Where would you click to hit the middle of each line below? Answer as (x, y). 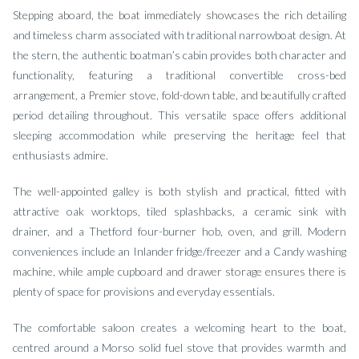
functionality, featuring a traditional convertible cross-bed (179, 75)
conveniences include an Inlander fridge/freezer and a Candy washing (179, 251)
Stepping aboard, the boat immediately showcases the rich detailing (179, 15)
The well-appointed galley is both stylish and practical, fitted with (179, 191)
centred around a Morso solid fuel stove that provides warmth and (179, 347)
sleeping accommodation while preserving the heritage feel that (179, 135)
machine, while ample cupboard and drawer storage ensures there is (179, 271)
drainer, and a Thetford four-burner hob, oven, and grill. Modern (179, 231)
